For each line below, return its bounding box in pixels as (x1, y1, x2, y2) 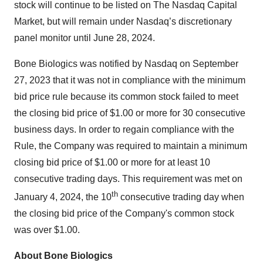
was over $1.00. (14, 225, 80, 235)
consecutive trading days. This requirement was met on (14, 174, 242, 184)
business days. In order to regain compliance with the (14, 124, 234, 134)
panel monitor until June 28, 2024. (14, 33, 155, 43)
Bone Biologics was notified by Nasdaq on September (14, 59, 238, 69)
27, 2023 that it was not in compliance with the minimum (14, 75, 245, 85)
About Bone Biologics (14, 251, 113, 261)
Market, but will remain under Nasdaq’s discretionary (14, 16, 232, 26)
